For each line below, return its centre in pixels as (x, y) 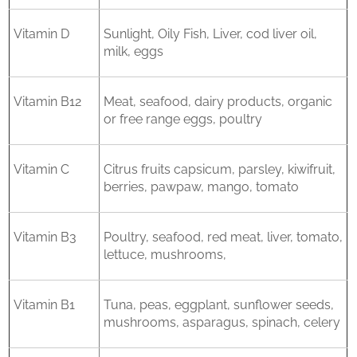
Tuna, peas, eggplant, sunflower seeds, (219, 305)
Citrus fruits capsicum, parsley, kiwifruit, (220, 169)
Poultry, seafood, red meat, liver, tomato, (224, 237)
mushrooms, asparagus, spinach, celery (222, 322)
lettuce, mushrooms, (165, 255)
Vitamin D (42, 34)
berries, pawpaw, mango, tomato (202, 187)
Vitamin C (42, 169)
